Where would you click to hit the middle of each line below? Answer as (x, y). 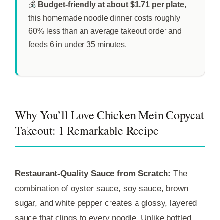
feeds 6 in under (57, 44)
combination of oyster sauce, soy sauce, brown (101, 188)
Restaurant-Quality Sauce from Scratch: (93, 173)
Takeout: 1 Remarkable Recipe (87, 130)
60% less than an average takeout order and (105, 31)
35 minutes (106, 44)
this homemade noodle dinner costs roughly (104, 18)
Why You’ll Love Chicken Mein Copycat (110, 115)
